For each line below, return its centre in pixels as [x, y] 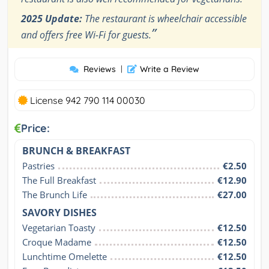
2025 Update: [52, 18]
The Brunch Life [55, 194]
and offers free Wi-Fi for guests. [86, 35]
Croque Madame [57, 242]
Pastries [38, 165]
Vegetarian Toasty [59, 227]
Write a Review [170, 69]
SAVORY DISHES [59, 212]
